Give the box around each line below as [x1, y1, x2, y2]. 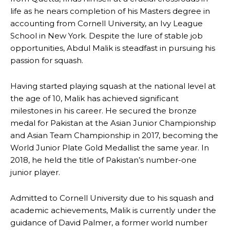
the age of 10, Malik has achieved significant [10, 93, 179, 103]
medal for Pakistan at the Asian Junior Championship [10, 118, 216, 128]
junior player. [10, 167, 60, 177]
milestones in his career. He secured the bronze [10, 105, 197, 116]
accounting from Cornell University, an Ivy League [10, 18, 203, 28]
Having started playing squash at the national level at [10, 81, 216, 91]
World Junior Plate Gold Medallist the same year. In [10, 142, 209, 152]
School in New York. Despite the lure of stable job [10, 30, 203, 41]
